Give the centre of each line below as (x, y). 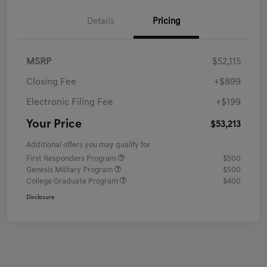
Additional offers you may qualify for (88, 145)
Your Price (54, 125)
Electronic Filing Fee (70, 103)
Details (101, 22)
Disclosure (40, 198)
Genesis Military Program (70, 170)
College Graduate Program (73, 182)
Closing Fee (51, 83)
